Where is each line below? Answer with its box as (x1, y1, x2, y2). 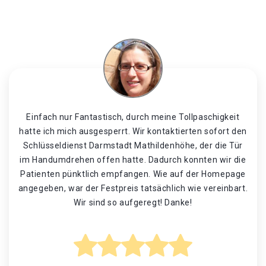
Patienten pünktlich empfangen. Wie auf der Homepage (20, 169, 246, 179)
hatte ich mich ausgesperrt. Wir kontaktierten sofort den (19, 126, 247, 136)
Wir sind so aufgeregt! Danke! (74, 198, 192, 207)
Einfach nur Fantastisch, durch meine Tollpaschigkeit (26, 112, 240, 122)
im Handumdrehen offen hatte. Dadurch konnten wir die (20, 155, 246, 164)
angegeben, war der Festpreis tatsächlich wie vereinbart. (18, 183, 248, 193)
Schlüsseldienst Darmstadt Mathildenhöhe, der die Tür (23, 141, 243, 150)
